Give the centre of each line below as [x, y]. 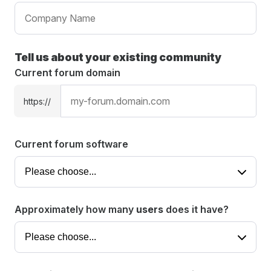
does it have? [196, 209]
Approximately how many [75, 209]
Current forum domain [67, 73]
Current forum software [71, 144]
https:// [37, 101]
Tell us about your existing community [118, 57]
